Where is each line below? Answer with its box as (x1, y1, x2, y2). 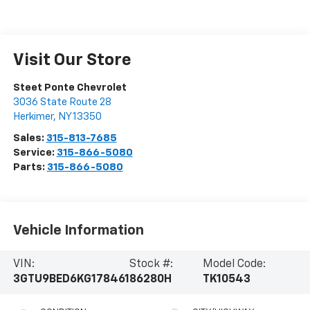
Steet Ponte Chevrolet (12, 103, 127, 114)
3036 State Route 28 (12, 118, 111, 129)
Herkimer (12, 132, 53, 143)
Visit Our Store (12, 73, 131, 90)
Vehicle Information (12, 244, 144, 258)
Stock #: (129, 280, 174, 291)
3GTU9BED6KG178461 (12, 295, 129, 307)
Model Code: (203, 280, 266, 291)
